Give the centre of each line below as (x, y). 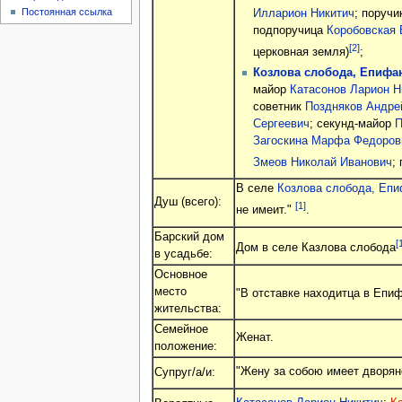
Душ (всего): (188, 201)
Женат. (254, 337)
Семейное (181, 329)
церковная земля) (301, 52)
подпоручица (289, 30)
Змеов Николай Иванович (322, 162)
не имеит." (265, 210)
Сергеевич (281, 123)
